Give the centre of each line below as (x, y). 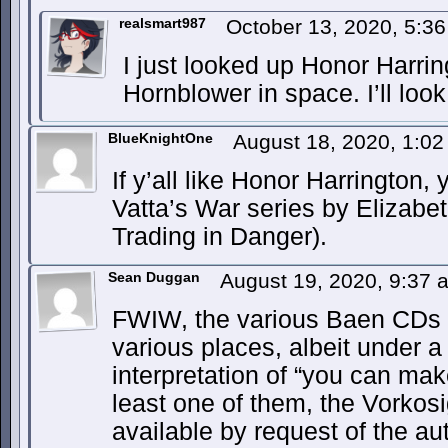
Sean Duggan (154, 277)
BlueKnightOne (160, 138)
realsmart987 (162, 23)
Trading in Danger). (219, 236)
